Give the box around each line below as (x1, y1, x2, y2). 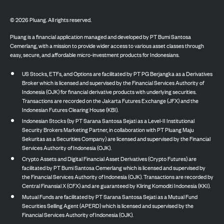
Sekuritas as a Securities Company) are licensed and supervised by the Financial (22, 133, 210, 143)
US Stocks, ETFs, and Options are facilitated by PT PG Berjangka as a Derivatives (22, 68, 212, 78)
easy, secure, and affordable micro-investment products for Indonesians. (10, 49, 179, 59)
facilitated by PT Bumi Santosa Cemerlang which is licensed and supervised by (22, 162, 205, 172)
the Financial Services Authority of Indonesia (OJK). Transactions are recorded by (22, 171, 213, 181)
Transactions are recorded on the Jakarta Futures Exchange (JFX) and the (22, 95, 198, 105)
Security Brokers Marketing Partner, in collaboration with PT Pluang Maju (22, 124, 194, 134)
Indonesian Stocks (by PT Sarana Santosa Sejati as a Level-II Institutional (22, 115, 194, 125)
